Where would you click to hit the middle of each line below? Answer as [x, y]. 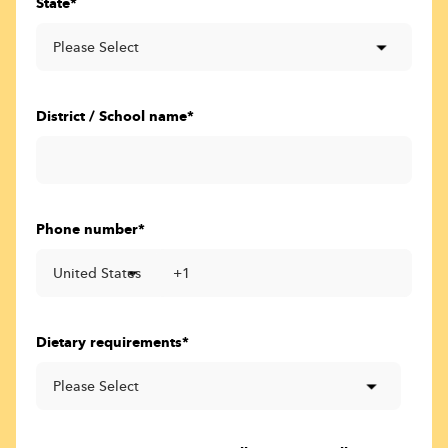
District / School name [111, 117]
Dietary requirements [109, 343]
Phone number [87, 230]
